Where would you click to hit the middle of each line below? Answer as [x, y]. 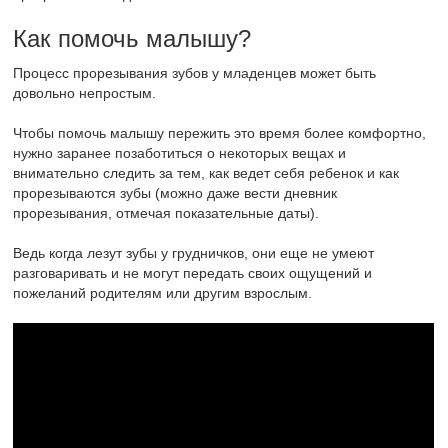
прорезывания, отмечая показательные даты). [166, 213]
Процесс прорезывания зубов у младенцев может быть [195, 73]
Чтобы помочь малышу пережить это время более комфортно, [220, 133]
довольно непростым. [85, 93]
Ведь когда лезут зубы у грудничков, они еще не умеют [194, 253]
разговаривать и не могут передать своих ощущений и [193, 273]
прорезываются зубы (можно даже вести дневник [175, 193]
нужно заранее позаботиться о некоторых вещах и [180, 153]
